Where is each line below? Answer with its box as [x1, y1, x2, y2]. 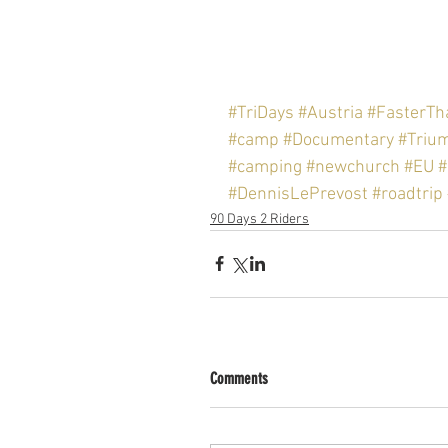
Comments [210, 368, 268, 388]
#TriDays [228, 102, 294, 124]
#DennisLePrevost [228, 183, 368, 205]
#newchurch [306, 156, 400, 178]
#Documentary [283, 129, 394, 151]
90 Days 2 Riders [210, 210, 309, 228]
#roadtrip [372, 183, 443, 205]
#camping [228, 156, 302, 178]
